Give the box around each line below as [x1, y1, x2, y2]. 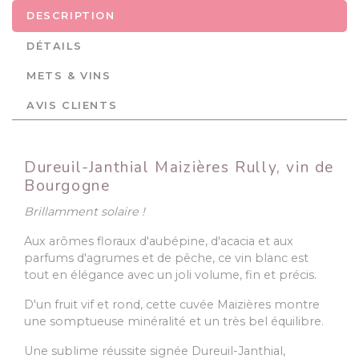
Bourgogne [24, 175, 111, 197]
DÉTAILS [26, 40, 83, 53]
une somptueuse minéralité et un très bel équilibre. [24, 314, 324, 329]
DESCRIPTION [26, 10, 115, 22]
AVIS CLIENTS [26, 99, 118, 112]
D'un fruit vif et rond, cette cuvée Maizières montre [24, 297, 320, 313]
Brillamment [24, 204, 98, 220]
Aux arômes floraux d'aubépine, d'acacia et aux [24, 234, 293, 249]
